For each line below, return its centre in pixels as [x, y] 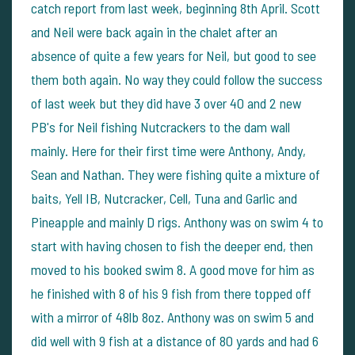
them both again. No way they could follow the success [177, 79]
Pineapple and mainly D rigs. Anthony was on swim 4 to [177, 221]
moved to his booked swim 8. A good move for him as [173, 269]
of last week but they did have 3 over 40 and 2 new [166, 103]
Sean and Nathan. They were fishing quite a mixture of [176, 174]
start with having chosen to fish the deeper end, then [172, 245]
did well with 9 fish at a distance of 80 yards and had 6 [175, 340]
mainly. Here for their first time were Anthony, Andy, [168, 150]
